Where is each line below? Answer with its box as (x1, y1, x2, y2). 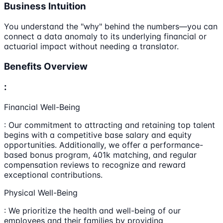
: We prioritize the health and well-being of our (4, 205, 181, 216)
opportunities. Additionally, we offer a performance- (4, 139, 203, 150)
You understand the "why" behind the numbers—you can (4, 21, 218, 31)
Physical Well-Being (4, 187, 78, 198)
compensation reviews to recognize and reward (4, 159, 186, 170)
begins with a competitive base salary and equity (4, 129, 192, 140)
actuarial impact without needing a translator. (4, 41, 179, 51)
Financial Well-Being (4, 102, 80, 112)
